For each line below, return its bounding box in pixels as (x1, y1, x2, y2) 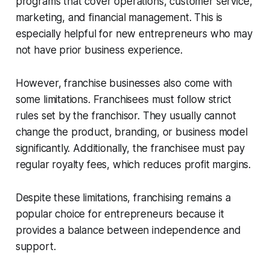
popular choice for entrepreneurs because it (15, 208, 224, 221)
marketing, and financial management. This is (15, 11, 223, 24)
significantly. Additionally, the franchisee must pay (15, 142, 245, 155)
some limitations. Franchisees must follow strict (15, 93, 231, 106)
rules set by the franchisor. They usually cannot (15, 110, 236, 122)
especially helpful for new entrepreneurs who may (15, 28, 253, 40)
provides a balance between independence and (15, 224, 241, 237)
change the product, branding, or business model (15, 126, 248, 139)
